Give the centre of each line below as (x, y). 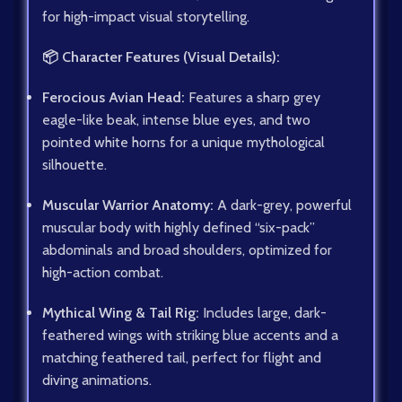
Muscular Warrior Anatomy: (128, 205)
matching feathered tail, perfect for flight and (182, 358)
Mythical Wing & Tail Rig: (121, 313)
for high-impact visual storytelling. (146, 17)
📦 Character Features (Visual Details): (161, 57)
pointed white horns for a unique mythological (184, 143)
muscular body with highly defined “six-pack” (179, 228)
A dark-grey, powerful (283, 205)
